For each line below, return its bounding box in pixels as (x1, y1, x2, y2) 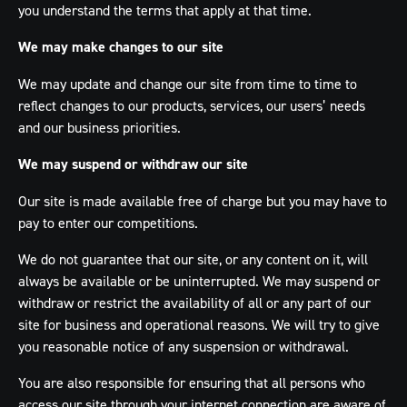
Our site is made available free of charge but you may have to (18, 192, 387, 210)
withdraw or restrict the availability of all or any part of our (18, 293, 371, 312)
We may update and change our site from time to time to (18, 74, 357, 93)
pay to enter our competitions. (18, 213, 198, 232)
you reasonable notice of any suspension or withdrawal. (18, 337, 349, 355)
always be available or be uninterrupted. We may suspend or (18, 272, 380, 290)
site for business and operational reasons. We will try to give (18, 315, 380, 333)
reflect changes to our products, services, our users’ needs (18, 96, 365, 114)
